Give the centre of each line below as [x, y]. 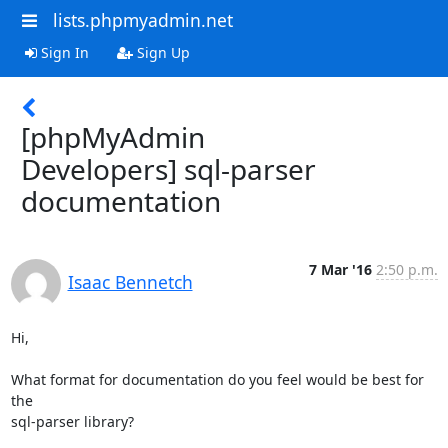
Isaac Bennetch [130, 281]
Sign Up [161, 52]
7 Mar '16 [340, 269]
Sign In [62, 52]
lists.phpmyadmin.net [142, 20]
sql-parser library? [72, 421]
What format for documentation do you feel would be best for [217, 379]
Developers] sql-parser [168, 168]
